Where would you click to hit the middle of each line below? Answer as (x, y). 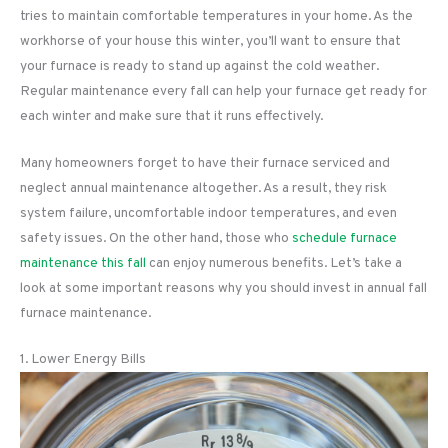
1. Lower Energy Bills (83, 360)
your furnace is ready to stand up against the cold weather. (199, 66)
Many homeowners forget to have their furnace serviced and (205, 163)
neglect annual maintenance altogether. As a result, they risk (203, 188)
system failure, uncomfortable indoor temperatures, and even (208, 213)
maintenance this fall (83, 263)
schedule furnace (344, 238)
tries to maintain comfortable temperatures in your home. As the (216, 16)
